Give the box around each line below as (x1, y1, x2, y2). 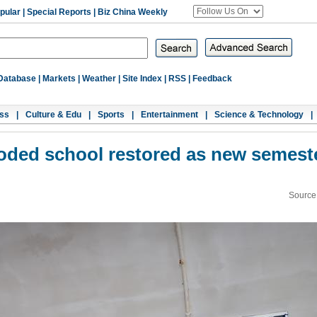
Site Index (122, 74, 162, 83)
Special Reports (27, 7, 91, 17)
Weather (82, 74, 116, 83)
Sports (98, 110, 125, 120)
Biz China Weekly (98, 7, 168, 17)
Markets (42, 74, 76, 83)
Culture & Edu (25, 110, 81, 120)
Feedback (192, 74, 232, 83)
